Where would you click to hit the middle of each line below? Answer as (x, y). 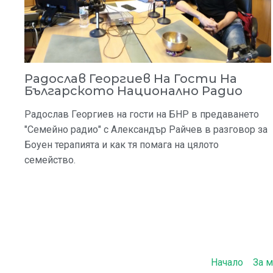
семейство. (50, 160)
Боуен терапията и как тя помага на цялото (122, 145)
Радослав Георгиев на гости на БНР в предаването (142, 115)
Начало (227, 262)
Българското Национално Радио (133, 91)
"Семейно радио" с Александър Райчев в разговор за (146, 130)
